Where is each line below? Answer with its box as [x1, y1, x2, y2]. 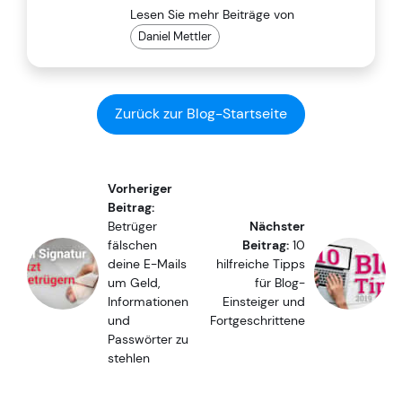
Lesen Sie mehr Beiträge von [130, 6, 294, 23]
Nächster [249, 217, 305, 234]
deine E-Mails [108, 255, 187, 272]
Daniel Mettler [138, 29, 212, 45]
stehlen [108, 349, 150, 366]
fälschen [108, 236, 157, 253]
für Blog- [255, 274, 305, 291]
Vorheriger [108, 179, 172, 197]
